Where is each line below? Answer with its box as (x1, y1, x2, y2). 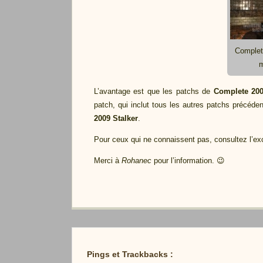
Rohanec (121, 156, 151, 165)
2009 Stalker (93, 114, 138, 123)
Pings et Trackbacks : (87, 249, 173, 259)
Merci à (93, 156, 122, 165)
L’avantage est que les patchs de (93, 87, 214, 96)
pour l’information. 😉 (151, 156, 225, 165)
